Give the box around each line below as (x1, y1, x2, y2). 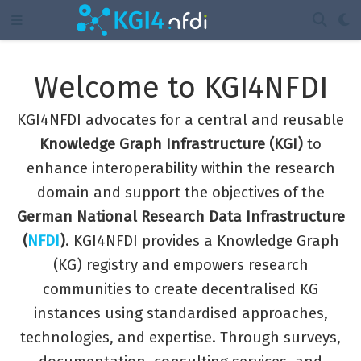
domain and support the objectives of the (36, 183, 325, 201)
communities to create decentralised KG (43, 280, 318, 298)
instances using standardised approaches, (33, 304, 328, 322)
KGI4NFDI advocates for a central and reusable (17, 110, 344, 129)
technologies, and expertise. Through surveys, (20, 328, 341, 346)
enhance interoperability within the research (26, 159, 335, 177)
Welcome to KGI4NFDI (33, 69, 328, 106)
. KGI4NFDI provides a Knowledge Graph (64, 231, 339, 250)
